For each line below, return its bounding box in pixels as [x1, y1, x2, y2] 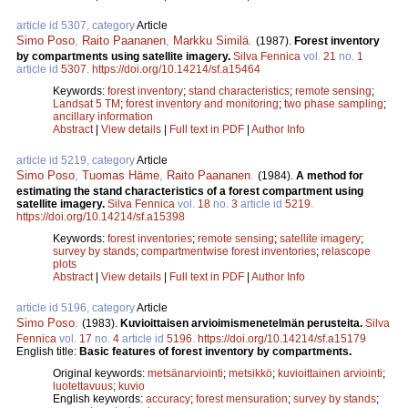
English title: [16, 344, 79, 358]
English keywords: [53, 392, 146, 405]
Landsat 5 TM [53, 97, 120, 110]
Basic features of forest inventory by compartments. [79, 344, 352, 358]
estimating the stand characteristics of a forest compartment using [16, 184, 363, 198]
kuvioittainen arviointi [278, 366, 382, 380]
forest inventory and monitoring [126, 97, 279, 110]
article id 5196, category [16, 301, 137, 314]
